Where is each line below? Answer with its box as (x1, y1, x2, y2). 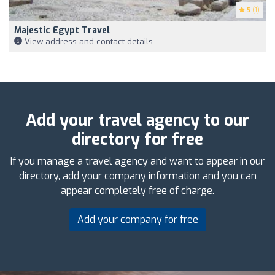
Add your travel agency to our (26, 109, 249, 131)
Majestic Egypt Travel (14, 24, 110, 36)
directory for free (72, 128, 203, 150)
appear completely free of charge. (61, 184, 214, 197)
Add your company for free (77, 212, 198, 226)
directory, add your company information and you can (18, 169, 257, 182)
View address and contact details (22, 36, 153, 47)
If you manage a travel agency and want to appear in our (10, 154, 265, 168)
